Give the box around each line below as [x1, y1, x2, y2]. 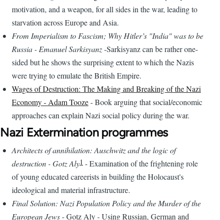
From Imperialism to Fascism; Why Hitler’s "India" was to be [12, 30, 203, 41]
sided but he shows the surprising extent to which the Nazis [12, 57, 194, 68]
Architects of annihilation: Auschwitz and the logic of [12, 145, 176, 156]
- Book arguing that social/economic [88, 97, 202, 108]
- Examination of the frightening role [83, 158, 198, 169]
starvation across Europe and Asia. [12, 17, 119, 28]
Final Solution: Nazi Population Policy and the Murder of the [12, 198, 201, 209]
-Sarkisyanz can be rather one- [102, 44, 198, 55]
